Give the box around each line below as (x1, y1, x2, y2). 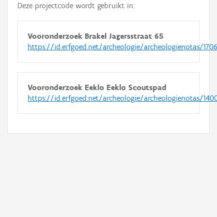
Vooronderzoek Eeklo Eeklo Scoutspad (28, 83, 167, 92)
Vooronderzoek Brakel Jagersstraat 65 (28, 31, 163, 41)
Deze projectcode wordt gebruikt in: (17, 1, 135, 10)
